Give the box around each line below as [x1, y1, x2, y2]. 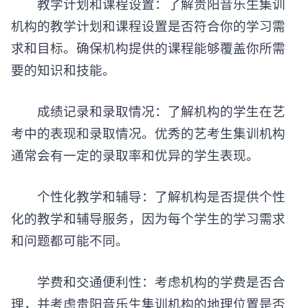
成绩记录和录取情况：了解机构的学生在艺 [11, 102, 285, 120]
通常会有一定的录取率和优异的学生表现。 [11, 146, 259, 164]
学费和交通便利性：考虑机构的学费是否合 [11, 273, 285, 290]
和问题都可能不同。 [11, 232, 129, 249]
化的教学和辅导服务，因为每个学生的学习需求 [11, 210, 285, 227]
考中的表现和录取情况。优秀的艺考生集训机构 [11, 124, 285, 142]
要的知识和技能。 [11, 61, 115, 78]
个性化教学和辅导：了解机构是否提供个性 [11, 188, 285, 205]
